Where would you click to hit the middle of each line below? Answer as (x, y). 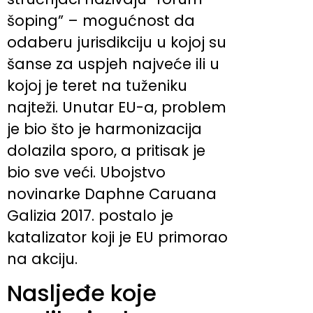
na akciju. (42, 259)
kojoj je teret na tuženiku (97, 86)
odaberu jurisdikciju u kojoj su (117, 43)
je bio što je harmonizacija (104, 129)
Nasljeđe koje (82, 293)
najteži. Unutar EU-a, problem (117, 108)
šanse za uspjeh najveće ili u (113, 64)
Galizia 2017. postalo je (90, 216)
